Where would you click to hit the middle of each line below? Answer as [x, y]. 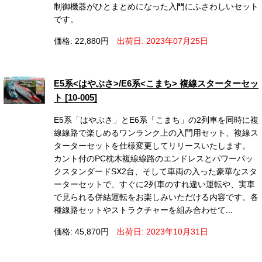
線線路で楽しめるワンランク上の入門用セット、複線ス [156, 133]
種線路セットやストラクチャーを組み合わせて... [144, 210]
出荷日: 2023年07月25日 [163, 41]
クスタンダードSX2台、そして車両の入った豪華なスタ [156, 172]
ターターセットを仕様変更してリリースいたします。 [152, 146]
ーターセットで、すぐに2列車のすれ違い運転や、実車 [155, 185]
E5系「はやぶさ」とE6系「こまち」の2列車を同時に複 [156, 120]
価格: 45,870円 [82, 232]
